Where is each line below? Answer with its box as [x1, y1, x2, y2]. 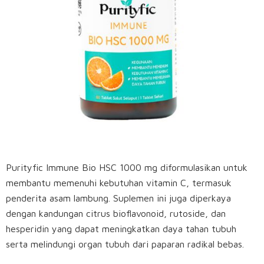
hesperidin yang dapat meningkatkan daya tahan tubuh [6, 223, 236, 235]
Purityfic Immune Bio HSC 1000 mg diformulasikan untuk [6, 162, 247, 173]
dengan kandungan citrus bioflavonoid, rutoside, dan [6, 208, 226, 219]
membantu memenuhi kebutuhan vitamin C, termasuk [6, 177, 232, 189]
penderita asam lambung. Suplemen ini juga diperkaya [6, 193, 231, 204]
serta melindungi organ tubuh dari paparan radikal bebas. [6, 239, 247, 250]
